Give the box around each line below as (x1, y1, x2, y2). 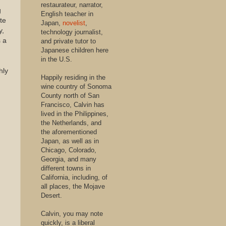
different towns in (41, 164, 91, 172)
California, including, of (41, 174, 107, 181)
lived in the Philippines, (41, 110, 108, 118)
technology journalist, (41, 28, 103, 36)
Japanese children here (41, 46, 108, 54)
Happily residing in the (41, 74, 105, 81)
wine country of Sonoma (41, 83, 111, 90)
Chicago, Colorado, (41, 146, 96, 154)
